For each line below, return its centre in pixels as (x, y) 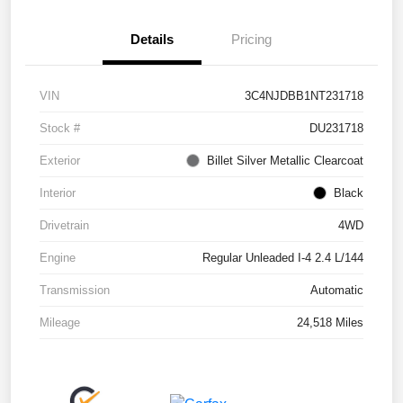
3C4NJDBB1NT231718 (304, 96)
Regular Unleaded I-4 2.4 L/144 (283, 258)
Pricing (251, 40)
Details (152, 40)
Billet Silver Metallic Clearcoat (285, 161)
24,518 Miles (330, 323)
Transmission (75, 291)
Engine (58, 258)
